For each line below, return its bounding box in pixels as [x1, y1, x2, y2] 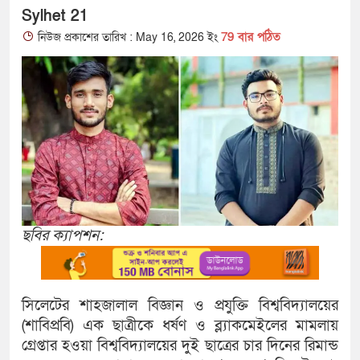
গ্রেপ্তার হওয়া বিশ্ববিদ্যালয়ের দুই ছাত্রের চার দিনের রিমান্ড [22, 336, 338, 357]
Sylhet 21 [22, 6, 88, 27]
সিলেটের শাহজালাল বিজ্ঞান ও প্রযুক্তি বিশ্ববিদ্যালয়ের [22, 296, 338, 317]
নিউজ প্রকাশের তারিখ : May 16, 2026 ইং [35, 30, 221, 46]
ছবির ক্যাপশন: [22, 225, 103, 246]
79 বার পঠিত [221, 29, 280, 46]
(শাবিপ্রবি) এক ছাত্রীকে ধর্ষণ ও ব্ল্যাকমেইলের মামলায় [22, 316, 338, 337]
